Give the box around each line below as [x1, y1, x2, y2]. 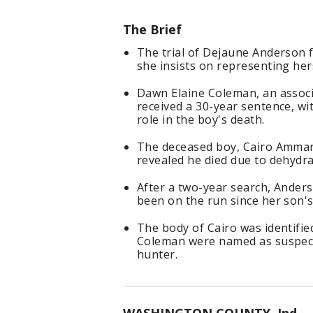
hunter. [137, 247, 178, 263]
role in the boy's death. [137, 112, 265, 128]
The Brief [123, 21, 182, 38]
